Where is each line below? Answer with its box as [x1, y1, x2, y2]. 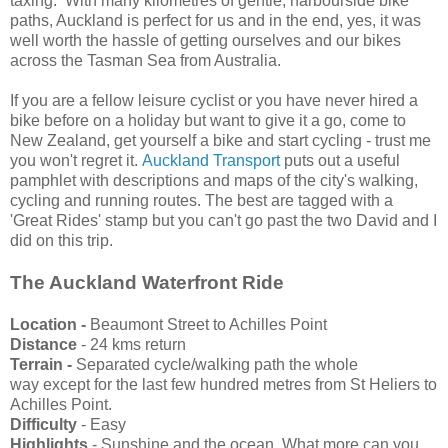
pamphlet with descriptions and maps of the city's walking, [10, 171, 418, 189]
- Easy [77, 415, 126, 433]
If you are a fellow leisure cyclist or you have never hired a [10, 91, 418, 109]
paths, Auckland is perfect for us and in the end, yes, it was [10, 11, 421, 29]
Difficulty [10, 415, 77, 433]
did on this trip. [10, 231, 113, 249]
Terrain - [10, 355, 76, 373]
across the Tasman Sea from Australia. [10, 51, 281, 69]
